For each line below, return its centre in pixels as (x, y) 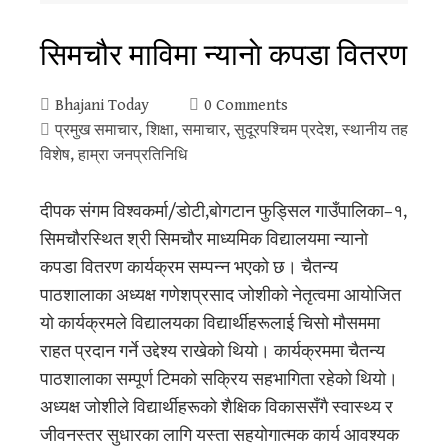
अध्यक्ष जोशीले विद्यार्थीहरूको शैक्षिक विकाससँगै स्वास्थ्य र (216, 407)
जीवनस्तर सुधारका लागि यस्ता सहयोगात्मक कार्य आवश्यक (219, 435)
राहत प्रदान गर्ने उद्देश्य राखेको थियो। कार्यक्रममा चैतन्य (212, 351)
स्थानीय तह (375, 130)
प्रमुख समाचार (96, 130)
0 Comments (246, 105)
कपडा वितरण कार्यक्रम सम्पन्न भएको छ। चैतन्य (189, 267)
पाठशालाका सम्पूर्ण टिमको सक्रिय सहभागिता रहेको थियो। (219, 379)
